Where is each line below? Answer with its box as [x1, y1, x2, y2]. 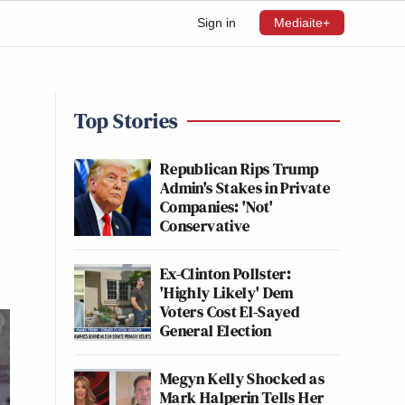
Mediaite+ [274, 15, 330, 30]
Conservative [160, 214, 250, 237]
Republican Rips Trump [160, 157, 319, 180]
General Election [160, 319, 272, 342]
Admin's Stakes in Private [160, 176, 330, 199]
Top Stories [74, 106, 178, 136]
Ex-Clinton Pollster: [160, 262, 292, 285]
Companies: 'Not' [160, 195, 274, 218]
